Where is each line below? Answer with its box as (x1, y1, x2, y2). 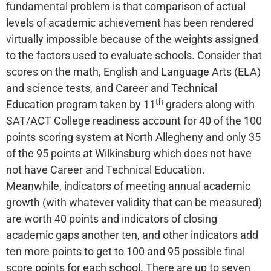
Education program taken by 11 (6, 98, 155, 111)
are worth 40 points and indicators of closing (6, 212, 217, 226)
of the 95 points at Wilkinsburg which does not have (6, 147, 252, 160)
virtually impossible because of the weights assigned (6, 33, 258, 46)
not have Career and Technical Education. (6, 163, 207, 177)
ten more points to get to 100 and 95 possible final (6, 245, 245, 258)
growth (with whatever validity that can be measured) (6, 196, 262, 209)
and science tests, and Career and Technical (6, 82, 217, 95)
